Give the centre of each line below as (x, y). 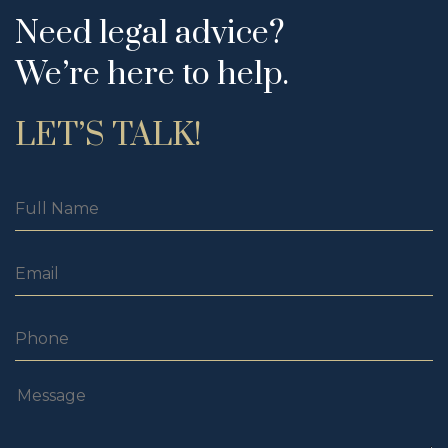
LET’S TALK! (108, 135)
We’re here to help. (152, 74)
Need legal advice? (150, 33)
